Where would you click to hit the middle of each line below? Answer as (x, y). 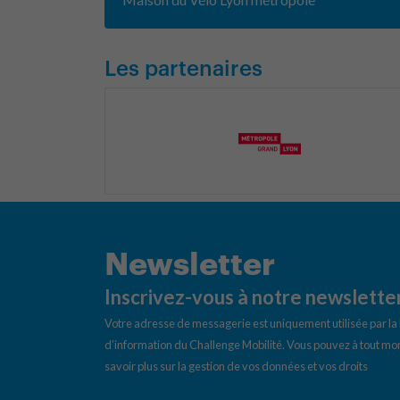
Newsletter (190, 262)
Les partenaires (183, 67)
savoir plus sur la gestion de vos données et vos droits (236, 366)
